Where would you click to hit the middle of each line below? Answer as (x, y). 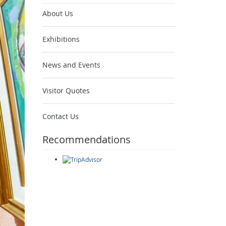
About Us (58, 13)
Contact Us (60, 116)
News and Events (71, 65)
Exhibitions (61, 39)
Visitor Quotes (66, 91)
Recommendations (86, 139)
